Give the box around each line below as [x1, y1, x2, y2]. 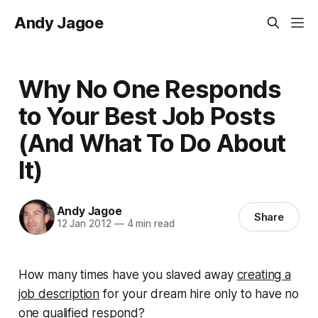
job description [18, 286, 100, 301]
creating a [236, 267, 291, 282]
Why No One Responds [18, 73, 282, 104]
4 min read [124, 218, 175, 230]
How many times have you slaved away [18, 267, 237, 282]
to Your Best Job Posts [18, 100, 275, 131]
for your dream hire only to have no [99, 286, 300, 301]
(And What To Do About [18, 127, 286, 158]
